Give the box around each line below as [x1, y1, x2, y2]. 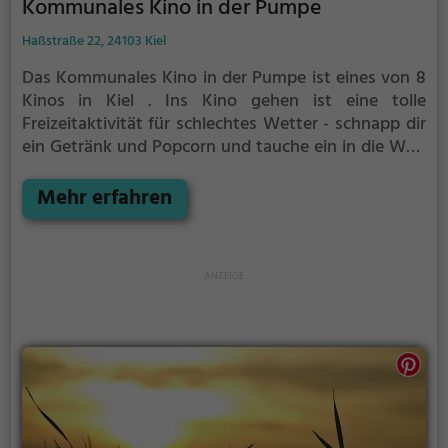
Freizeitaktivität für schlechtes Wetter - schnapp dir [21, 109, 426, 139]
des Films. [21, 155, 96, 185]
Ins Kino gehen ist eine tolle [164, 86, 426, 116]
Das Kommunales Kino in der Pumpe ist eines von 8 [21, 63, 426, 93]
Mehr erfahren [36, 182, 172, 216]
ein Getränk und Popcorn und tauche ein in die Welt [21, 132, 426, 162]
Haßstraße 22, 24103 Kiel [21, 29, 166, 53]
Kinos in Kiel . [21, 86, 151, 116]
